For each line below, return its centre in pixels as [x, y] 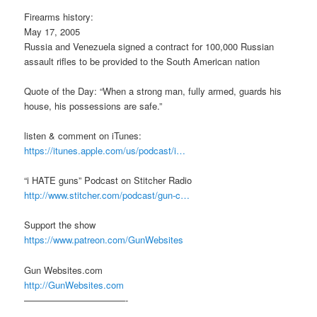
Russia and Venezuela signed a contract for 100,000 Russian [149, 46]
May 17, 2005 [52, 31]
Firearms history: [59, 16]
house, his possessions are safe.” [93, 106]
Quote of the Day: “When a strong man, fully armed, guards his [153, 91]
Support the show [60, 225]
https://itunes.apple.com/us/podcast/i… [105, 151]
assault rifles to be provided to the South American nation [142, 61]
